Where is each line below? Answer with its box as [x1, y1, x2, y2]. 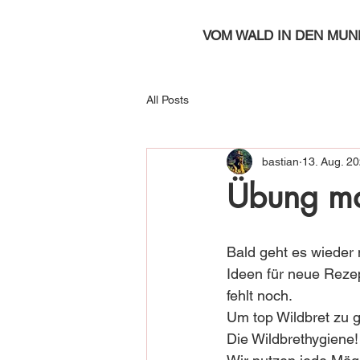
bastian [262, 154, 299, 168]
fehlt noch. [227, 287, 296, 304]
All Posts [146, 92, 189, 106]
